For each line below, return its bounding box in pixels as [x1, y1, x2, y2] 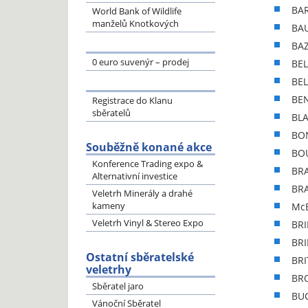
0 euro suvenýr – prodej [91, 56, 189, 68]
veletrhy [85, 262, 131, 277]
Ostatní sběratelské [85, 250, 194, 265]
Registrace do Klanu [91, 94, 173, 107]
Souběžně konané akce [85, 140, 212, 155]
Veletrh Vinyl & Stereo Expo [91, 217, 203, 229]
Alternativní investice [91, 170, 177, 182]
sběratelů [91, 107, 131, 119]
